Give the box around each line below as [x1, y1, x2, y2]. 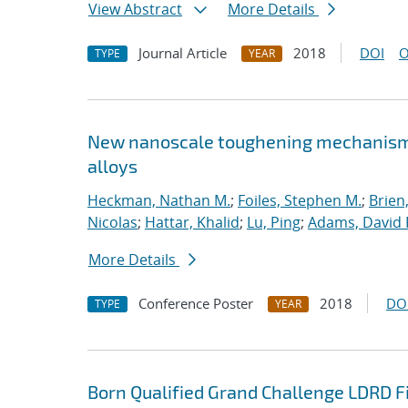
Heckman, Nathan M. [87, 190, 230, 210]
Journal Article [138, 44, 227, 62]
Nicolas [87, 212, 138, 232]
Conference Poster [138, 294, 253, 312]
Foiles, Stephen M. [238, 190, 362, 210]
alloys [87, 155, 138, 177]
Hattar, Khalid [145, 212, 240, 232]
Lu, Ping [247, 212, 301, 232]
